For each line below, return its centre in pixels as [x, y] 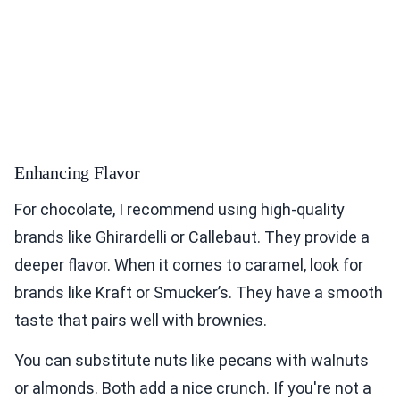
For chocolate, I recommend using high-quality [179, 209]
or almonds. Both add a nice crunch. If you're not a [193, 387]
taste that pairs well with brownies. [141, 320]
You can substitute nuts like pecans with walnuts [192, 360]
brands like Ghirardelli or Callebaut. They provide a [192, 237]
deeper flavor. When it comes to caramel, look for [189, 264]
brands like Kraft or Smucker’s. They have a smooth [199, 292]
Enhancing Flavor [77, 172]
